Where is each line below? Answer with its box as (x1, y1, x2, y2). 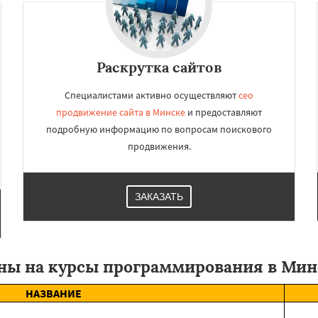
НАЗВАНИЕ (25, 286, 82, 300)
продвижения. (127, 140, 191, 153)
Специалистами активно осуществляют (65, 89, 238, 102)
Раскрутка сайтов (96, 58, 222, 76)
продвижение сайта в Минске (56, 106, 185, 119)
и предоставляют (185, 106, 262, 119)
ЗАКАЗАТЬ (135, 191, 183, 202)
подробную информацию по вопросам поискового (46, 123, 272, 136)
